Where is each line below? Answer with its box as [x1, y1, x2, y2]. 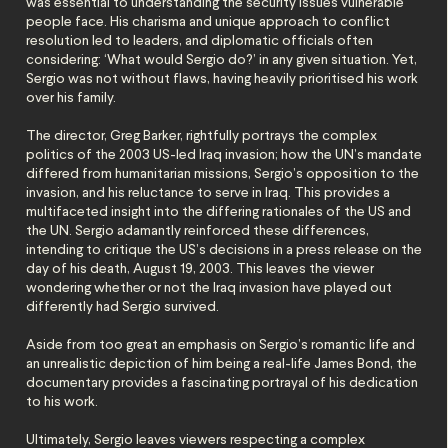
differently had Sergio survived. [26, 300, 223, 314]
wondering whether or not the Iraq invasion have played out [26, 281, 393, 295]
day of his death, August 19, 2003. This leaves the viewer [26, 262, 375, 276]
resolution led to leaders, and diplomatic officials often [26, 34, 374, 48]
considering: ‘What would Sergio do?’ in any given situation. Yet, [26, 53, 418, 67]
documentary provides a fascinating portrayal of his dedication [26, 376, 419, 390]
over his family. [26, 91, 120, 105]
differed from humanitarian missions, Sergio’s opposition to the [26, 167, 420, 181]
